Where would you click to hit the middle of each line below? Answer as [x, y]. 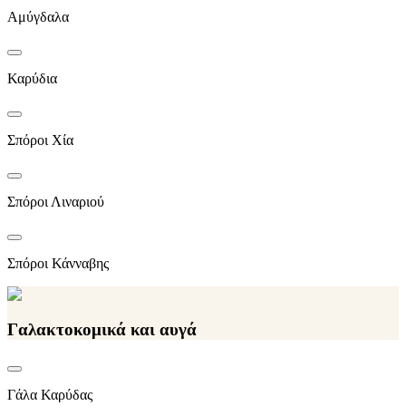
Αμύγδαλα [38, 17]
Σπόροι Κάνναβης [58, 264]
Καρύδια [32, 79]
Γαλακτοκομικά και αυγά [102, 329]
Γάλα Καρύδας [50, 395]
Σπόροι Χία [40, 140]
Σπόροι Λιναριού [56, 202]
